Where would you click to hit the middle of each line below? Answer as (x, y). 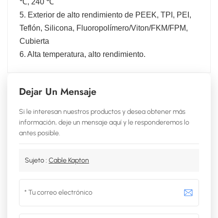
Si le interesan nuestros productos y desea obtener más (102, 111)
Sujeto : (37, 160)
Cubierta (34, 41)
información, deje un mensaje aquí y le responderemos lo (104, 122)
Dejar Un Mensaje (58, 91)
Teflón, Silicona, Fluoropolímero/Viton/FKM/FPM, (104, 28)
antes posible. (40, 133)
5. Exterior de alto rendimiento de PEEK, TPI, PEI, (105, 15)
